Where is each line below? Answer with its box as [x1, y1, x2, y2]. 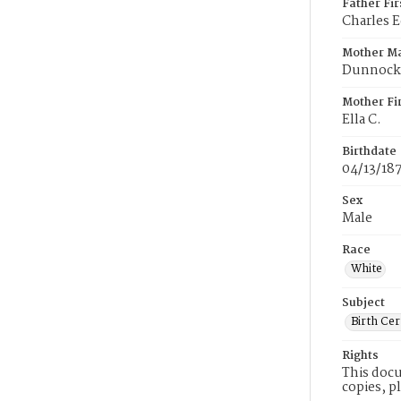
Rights [342, 346, 379, 365]
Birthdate [342, 142, 397, 161]
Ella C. [342, 109, 381, 131]
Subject [342, 294, 385, 312]
